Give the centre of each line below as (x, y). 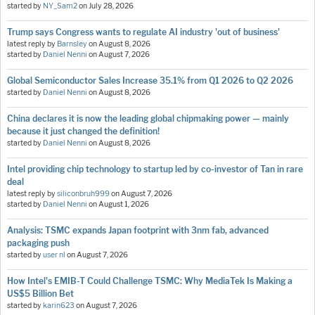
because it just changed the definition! (83, 131)
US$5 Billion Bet (40, 294)
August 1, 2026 (124, 205)
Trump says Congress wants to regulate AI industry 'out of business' (143, 32)
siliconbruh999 (83, 194)
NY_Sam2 (60, 6)
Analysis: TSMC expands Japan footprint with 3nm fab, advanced (138, 231)
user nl (54, 255)
